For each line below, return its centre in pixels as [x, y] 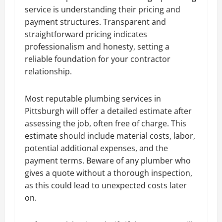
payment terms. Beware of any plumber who [108, 160]
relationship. [48, 71]
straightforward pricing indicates [86, 34]
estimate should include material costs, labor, [110, 136]
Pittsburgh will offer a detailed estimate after [108, 111]
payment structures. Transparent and [95, 22]
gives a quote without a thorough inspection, [109, 173]
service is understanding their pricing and [103, 9]
